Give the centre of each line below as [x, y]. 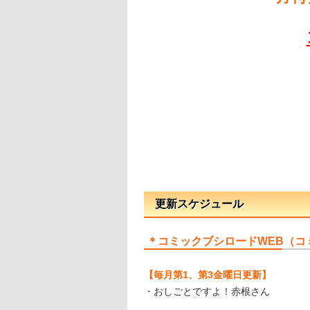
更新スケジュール [199, 204]
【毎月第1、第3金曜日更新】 [208, 275]
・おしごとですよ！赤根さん [207, 291]
